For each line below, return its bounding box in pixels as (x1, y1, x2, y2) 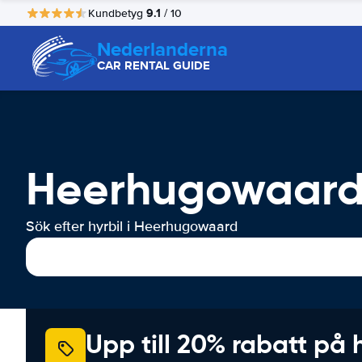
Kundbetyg (88, 6, 146, 20)
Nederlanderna (97, 35, 228, 63)
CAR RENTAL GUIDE (97, 57, 210, 74)
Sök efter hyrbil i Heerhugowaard (26, 217, 238, 235)
